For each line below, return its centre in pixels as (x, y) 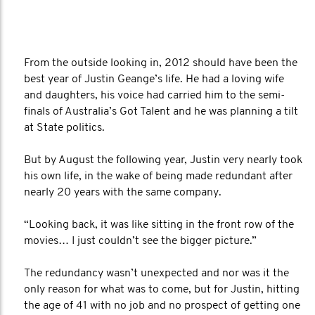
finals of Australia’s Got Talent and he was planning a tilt (161, 112)
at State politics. (64, 128)
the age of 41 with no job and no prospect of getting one (162, 306)
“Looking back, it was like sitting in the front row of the (159, 225)
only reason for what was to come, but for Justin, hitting (162, 290)
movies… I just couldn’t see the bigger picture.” (140, 241)
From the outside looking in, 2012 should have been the (161, 63)
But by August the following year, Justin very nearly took (163, 160)
